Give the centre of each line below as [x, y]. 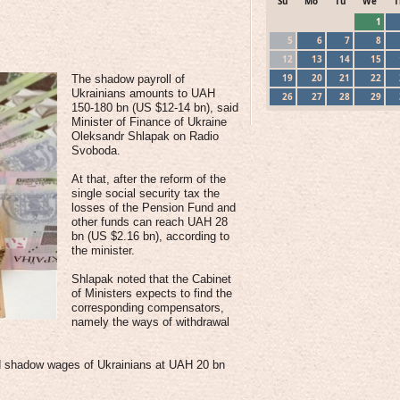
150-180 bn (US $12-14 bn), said [155, 108]
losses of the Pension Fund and [154, 208]
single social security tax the [146, 193]
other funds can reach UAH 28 [150, 222]
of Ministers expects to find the [152, 293]
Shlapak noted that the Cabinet [151, 279]
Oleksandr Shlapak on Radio [145, 136]
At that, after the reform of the [149, 179]
